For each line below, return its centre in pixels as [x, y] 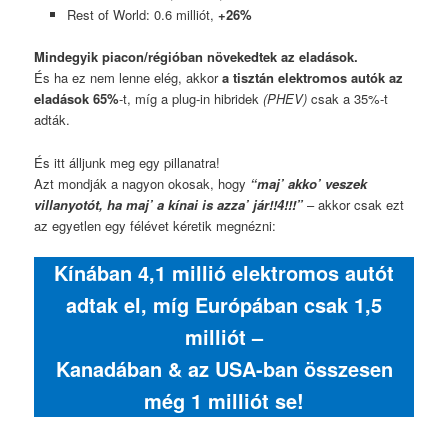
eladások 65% [77, 99]
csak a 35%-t [348, 99]
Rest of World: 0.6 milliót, [142, 15]
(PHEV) [285, 99]
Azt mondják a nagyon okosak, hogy [142, 183]
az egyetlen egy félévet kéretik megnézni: [155, 225]
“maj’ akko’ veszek [309, 183]
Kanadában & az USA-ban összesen [224, 368]
